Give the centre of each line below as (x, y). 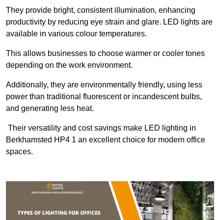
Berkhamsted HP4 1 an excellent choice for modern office (106, 140)
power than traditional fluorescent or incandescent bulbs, (104, 97)
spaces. (19, 152)
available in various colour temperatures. (76, 34)
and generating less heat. (50, 109)
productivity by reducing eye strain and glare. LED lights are (109, 22)
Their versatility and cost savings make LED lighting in (101, 128)
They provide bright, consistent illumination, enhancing (101, 10)
